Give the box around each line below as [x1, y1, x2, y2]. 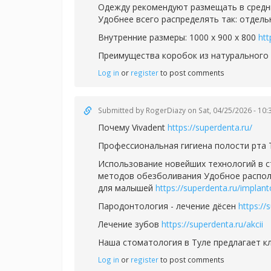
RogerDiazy [146, 105, 186, 115]
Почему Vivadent [98, 122, 168, 133]
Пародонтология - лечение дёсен [98, 200, 238, 212]
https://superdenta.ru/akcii [162, 218, 263, 230]
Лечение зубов [98, 218, 162, 230]
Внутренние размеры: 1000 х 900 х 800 [98, 31, 258, 43]
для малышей [98, 182, 155, 194]
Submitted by [98, 105, 146, 115]
